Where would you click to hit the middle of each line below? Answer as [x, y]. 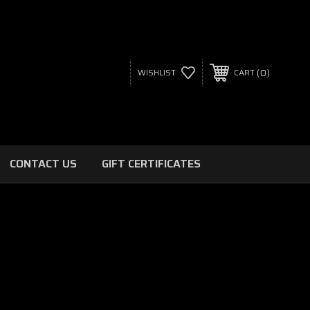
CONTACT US [43, 164]
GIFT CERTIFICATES [151, 164]
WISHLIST [156, 72]
